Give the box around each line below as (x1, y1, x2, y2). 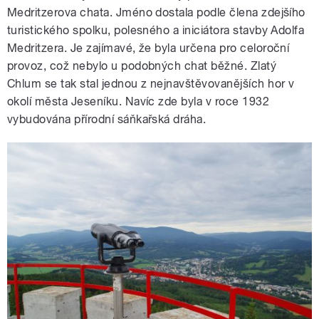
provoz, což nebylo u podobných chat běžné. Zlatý (7, 59, 277, 73)
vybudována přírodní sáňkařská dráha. (7, 113, 206, 127)
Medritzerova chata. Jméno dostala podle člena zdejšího (7, 6, 305, 20)
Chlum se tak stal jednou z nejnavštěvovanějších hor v (7, 77, 295, 91)
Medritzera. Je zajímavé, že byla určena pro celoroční (7, 41, 290, 56)
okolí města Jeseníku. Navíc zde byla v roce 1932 (7, 95, 270, 109)
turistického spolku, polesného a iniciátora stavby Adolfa (7, 23, 305, 38)
